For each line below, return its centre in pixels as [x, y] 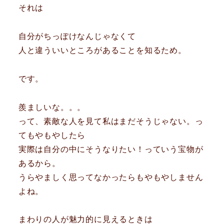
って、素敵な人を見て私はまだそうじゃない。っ [111, 121]
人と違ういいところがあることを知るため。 [102, 50]
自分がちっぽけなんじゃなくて [77, 36]
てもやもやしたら [52, 135]
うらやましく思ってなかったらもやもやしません [111, 177]
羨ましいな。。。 [52, 107]
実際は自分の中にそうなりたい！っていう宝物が [111, 149]
